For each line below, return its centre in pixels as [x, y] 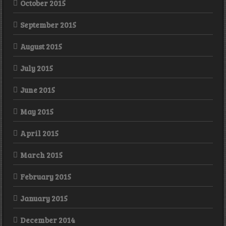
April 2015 [39, 133]
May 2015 [37, 112]
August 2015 [41, 47]
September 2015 [48, 25]
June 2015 [38, 90]
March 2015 [41, 155]
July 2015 [37, 68]
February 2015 [46, 177]
